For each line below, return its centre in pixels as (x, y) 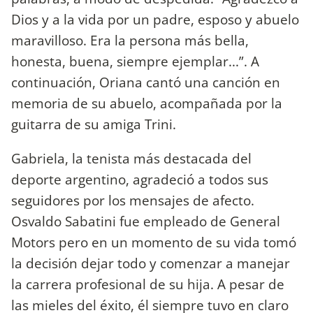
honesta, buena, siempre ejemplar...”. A (135, 61)
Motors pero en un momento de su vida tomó (154, 242)
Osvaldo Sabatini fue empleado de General (146, 221)
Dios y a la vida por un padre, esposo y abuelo (155, 20)
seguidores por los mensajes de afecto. (133, 201)
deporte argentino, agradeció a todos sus (140, 180)
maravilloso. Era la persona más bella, (130, 41)
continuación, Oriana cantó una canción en (146, 82)
